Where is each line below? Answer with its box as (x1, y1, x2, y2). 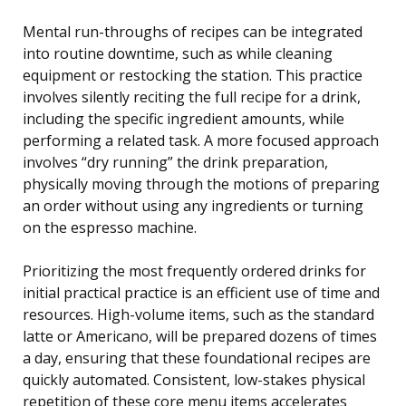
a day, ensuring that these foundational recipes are (23, 348, 371, 369)
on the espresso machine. (23, 217, 197, 238)
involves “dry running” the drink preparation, (23, 152, 328, 173)
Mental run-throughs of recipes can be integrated (23, 22, 362, 43)
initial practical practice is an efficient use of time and (23, 283, 380, 304)
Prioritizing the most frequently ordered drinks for (23, 261, 366, 282)
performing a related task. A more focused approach (23, 130, 379, 151)
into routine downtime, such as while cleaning (23, 43, 333, 64)
